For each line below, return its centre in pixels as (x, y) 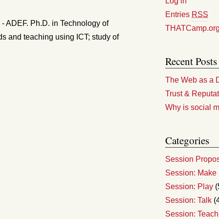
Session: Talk (188, 200)
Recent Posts (191, 61)
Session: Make (191, 173)
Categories (187, 140)
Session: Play (189, 186)
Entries (178, 14)
